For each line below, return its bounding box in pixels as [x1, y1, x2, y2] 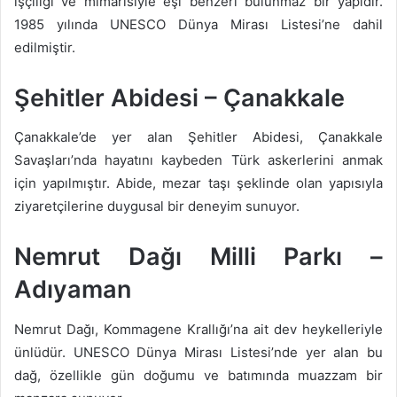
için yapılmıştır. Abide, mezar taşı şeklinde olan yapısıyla [14, 175, 383, 192]
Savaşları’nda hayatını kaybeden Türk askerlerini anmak [14, 152, 383, 169]
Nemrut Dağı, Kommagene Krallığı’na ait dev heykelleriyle [14, 320, 383, 338]
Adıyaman [14, 275, 131, 305]
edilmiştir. [14, 38, 75, 56]
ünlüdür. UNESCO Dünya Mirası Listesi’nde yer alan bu [14, 343, 383, 361]
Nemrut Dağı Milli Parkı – [14, 242, 383, 272]
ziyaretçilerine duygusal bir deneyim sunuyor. [14, 198, 300, 215]
